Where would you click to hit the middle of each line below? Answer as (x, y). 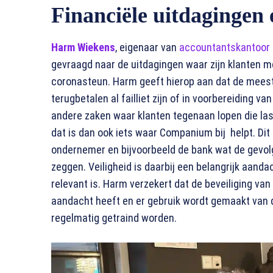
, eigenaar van (147, 48)
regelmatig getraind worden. (114, 218)
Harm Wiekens (83, 48)
